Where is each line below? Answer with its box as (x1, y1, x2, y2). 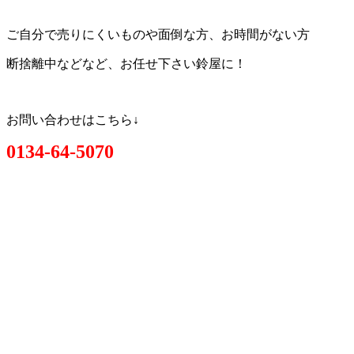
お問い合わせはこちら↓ (6, 112, 139, 126)
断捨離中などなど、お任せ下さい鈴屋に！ (6, 56, 247, 70)
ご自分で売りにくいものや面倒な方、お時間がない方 (6, 27, 310, 41)
